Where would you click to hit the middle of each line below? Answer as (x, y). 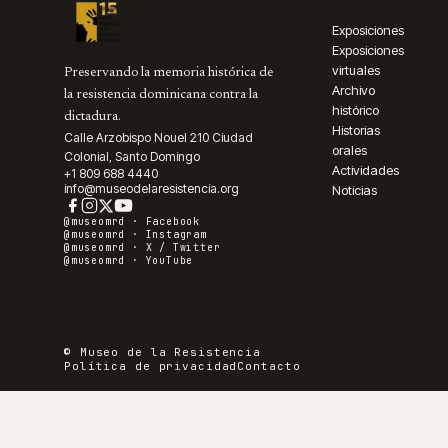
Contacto (269, 366)
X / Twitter (183, 247)
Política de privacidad (151, 366)
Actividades (365, 170)
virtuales (356, 70)
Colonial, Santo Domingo (132, 156)
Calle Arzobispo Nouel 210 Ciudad (158, 137)
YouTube (169, 260)
